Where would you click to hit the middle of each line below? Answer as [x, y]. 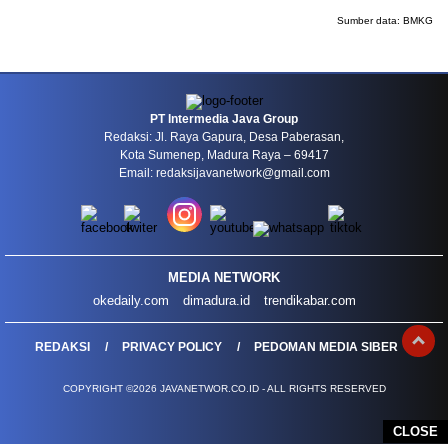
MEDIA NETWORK [224, 277]
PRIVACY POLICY [172, 347]
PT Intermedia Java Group [224, 119]
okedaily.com [130, 300]
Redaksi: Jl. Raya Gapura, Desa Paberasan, [224, 137]
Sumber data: [370, 20]
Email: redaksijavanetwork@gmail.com [224, 173]
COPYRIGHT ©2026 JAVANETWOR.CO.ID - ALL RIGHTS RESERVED [224, 388]
